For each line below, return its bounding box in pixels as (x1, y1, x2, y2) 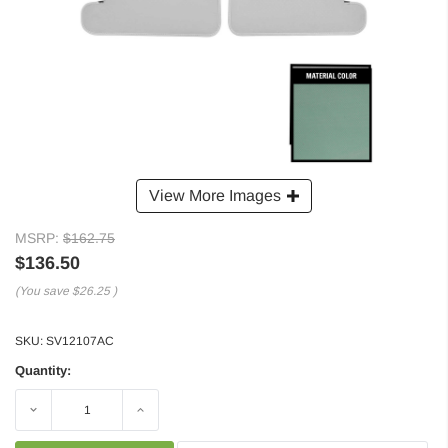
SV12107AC (46, 333, 114, 348)
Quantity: (15, 362, 71, 378)
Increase (123, 402, 173, 417)
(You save (15, 283, 69, 298)
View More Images (149, 186, 281, 204)
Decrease (16, 402, 72, 417)
